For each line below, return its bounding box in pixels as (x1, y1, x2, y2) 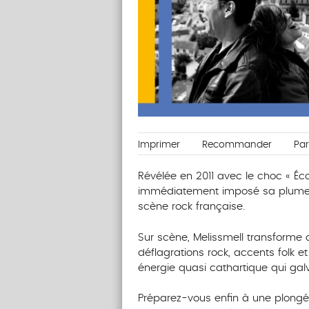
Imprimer (137, 140, 180, 150)
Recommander (201, 140, 272, 150)
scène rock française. (137, 201, 245, 212)
